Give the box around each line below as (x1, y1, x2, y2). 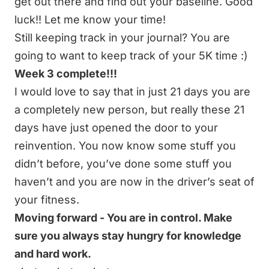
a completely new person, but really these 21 (14, 103, 244, 116)
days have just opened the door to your (14, 121, 218, 134)
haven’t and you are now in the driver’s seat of (14, 175, 255, 189)
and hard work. (14, 247, 91, 261)
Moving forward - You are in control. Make (14, 211, 232, 225)
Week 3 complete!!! (14, 67, 117, 80)
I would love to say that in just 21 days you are (14, 85, 250, 98)
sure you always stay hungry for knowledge (14, 229, 241, 243)
